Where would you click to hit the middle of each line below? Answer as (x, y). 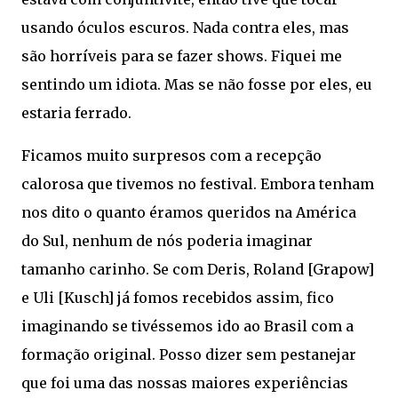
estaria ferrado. (78, 112)
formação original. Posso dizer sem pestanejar (189, 354)
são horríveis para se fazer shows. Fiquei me (182, 56)
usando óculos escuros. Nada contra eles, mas (185, 27)
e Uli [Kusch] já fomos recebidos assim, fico (178, 297)
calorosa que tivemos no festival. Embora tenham (198, 183)
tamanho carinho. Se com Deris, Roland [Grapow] (198, 269)
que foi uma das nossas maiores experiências (185, 382)
